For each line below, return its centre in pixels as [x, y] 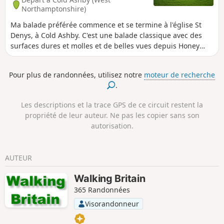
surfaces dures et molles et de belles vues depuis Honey [105, 46]
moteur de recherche [179, 75]
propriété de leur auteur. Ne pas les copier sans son [112, 115]
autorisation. [112, 125]
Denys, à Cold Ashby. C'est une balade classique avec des [106, 35]
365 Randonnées [102, 189]
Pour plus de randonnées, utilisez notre [76, 75]
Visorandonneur [112, 203]
